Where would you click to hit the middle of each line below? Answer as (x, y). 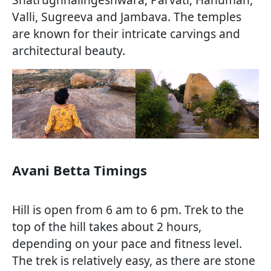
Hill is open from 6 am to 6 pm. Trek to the (128, 210)
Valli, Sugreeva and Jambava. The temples (127, 17)
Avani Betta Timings (80, 170)
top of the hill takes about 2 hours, (107, 227)
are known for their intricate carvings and (126, 34)
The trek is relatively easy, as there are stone (134, 261)
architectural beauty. (69, 51)
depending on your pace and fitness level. (127, 244)
